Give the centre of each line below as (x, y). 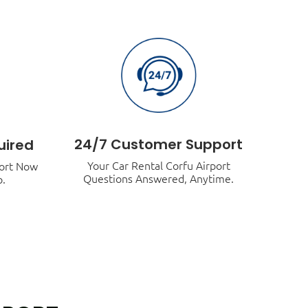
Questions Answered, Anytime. (159, 179)
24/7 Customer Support (159, 145)
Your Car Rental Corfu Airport (158, 166)
